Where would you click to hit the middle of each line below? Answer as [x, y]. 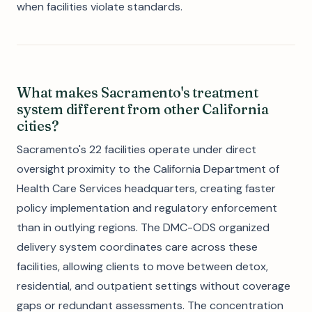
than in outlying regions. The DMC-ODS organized [143, 227]
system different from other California [143, 109]
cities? [38, 126]
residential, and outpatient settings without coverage [154, 286]
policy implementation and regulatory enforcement [147, 208]
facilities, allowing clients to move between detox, [142, 266]
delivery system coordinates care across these [137, 247]
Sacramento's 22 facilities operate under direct [136, 149]
